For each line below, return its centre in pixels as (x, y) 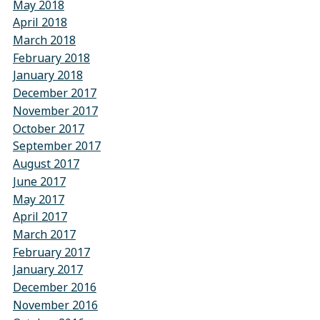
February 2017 (51, 252)
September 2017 (56, 146)
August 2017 (46, 164)
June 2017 (39, 181)
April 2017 (40, 216)
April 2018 (40, 23)
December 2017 (54, 93)
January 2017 (47, 270)
